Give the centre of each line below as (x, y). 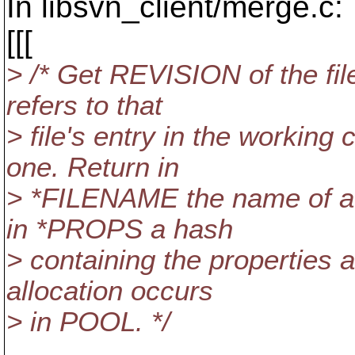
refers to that (84, 105)
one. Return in (93, 167)
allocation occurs (110, 291)
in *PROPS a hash (120, 229)
